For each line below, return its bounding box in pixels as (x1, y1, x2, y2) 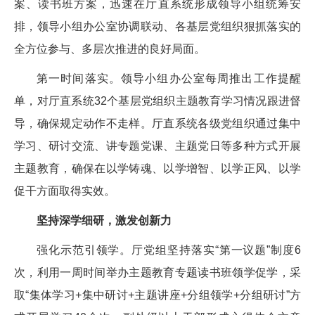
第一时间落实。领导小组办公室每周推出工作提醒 (37, 72, 301, 84)
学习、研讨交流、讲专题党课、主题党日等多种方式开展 (14, 139, 301, 152)
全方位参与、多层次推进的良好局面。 (14, 42, 205, 55)
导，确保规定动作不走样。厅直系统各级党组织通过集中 (14, 117, 301, 129)
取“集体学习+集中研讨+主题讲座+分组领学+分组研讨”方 (14, 288, 301, 301)
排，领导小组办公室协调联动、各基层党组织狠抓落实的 (14, 20, 301, 32)
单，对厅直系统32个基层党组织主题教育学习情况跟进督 (14, 94, 301, 107)
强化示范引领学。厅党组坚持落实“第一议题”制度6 (37, 243, 301, 256)
